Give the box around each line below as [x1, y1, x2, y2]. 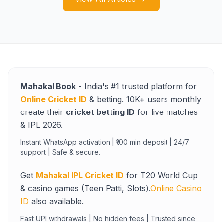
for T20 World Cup [124, 170, 198, 180]
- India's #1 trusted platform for [76, 81, 197, 91]
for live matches [135, 107, 198, 117]
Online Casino [150, 183, 202, 193]
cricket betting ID [66, 107, 135, 117]
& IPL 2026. [20, 120, 63, 130]
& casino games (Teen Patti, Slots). [20, 183, 150, 193]
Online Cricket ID [20, 94, 87, 104]
